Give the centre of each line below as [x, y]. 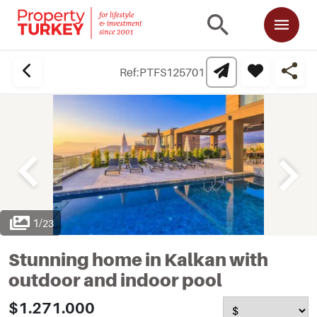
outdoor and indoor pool [115, 280]
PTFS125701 [172, 72]
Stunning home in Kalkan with [138, 260]
